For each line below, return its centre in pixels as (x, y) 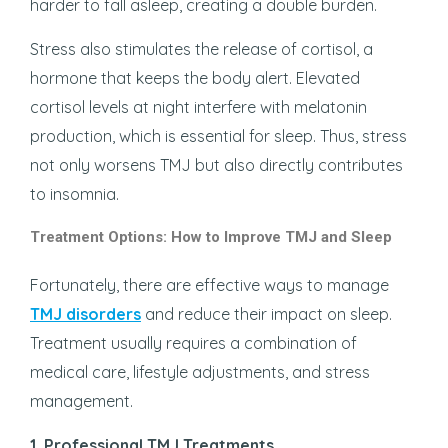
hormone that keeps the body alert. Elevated (195, 77)
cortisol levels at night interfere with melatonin (198, 106)
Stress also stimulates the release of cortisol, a (201, 48)
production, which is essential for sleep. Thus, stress (218, 135)
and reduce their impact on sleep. (266, 313)
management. (81, 400)
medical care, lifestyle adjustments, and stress (200, 371)
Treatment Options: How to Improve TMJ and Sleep (211, 236)
